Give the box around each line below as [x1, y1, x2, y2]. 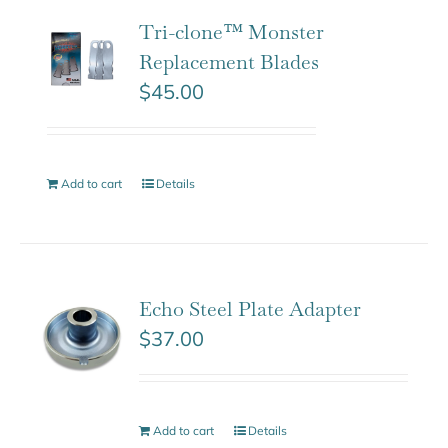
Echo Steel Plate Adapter [139, 295, 362, 322]
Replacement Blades [139, 48, 320, 75]
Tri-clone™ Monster [139, 18, 325, 45]
